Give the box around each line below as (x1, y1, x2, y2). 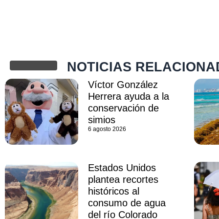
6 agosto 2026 (88, 125, 127, 132)
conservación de (88, 102, 159, 113)
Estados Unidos (88, 162, 156, 174)
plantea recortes (88, 174, 159, 185)
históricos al (88, 186, 140, 197)
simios (88, 114, 116, 125)
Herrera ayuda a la (88, 90, 170, 102)
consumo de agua (88, 197, 166, 209)
